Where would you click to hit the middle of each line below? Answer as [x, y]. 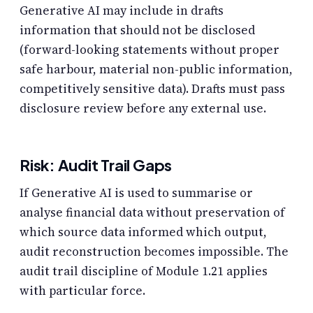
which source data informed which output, [143, 232]
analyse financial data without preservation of [152, 212]
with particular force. [82, 290]
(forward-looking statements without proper [150, 49]
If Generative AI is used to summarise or [136, 192]
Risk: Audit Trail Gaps [96, 165]
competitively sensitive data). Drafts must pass [152, 88]
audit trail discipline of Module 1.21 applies [144, 271]
